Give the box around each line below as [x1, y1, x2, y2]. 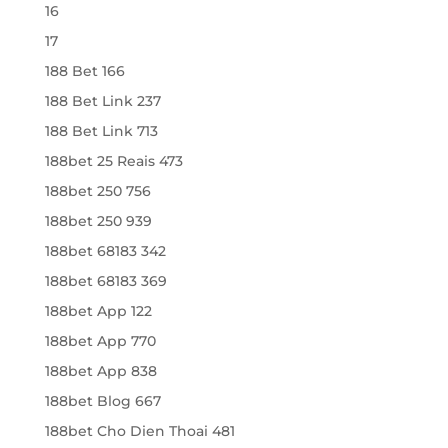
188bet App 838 [44, 361, 157, 380]
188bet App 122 [44, 301, 152, 320]
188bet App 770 [44, 331, 156, 350]
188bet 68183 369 [44, 271, 167, 290]
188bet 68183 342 [44, 241, 166, 260]
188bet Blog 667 [44, 391, 161, 410]
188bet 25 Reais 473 [44, 151, 183, 170]
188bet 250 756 [44, 181, 151, 200]
